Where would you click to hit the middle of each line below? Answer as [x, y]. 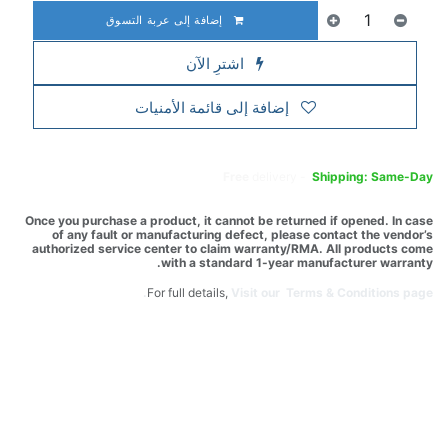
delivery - [280, 176]
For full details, [189, 292]
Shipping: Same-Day [372, 176]
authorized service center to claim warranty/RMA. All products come [232, 248]
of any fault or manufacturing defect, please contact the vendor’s [242, 234]
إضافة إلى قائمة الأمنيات [211, 107]
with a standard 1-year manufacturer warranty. [297, 262]
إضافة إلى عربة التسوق [166, 19]
